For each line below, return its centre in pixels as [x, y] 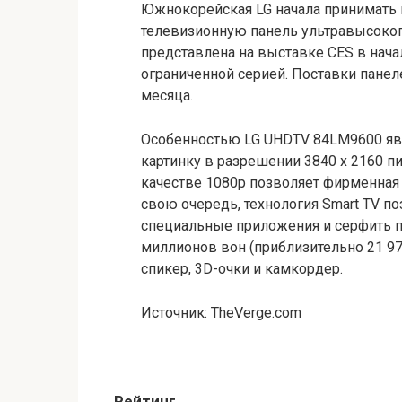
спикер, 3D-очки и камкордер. [242, 268]
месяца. [167, 95]
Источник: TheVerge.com [221, 312]
